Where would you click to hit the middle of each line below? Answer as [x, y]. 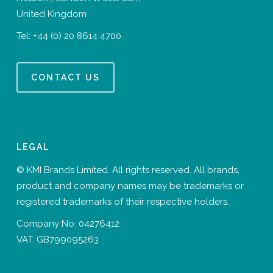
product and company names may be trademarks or [130, 186]
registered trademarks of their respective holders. [122, 202]
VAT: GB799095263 [57, 240]
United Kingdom [51, 14]
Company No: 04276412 [68, 224]
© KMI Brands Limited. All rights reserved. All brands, [128, 170]
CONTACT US [65, 78]
